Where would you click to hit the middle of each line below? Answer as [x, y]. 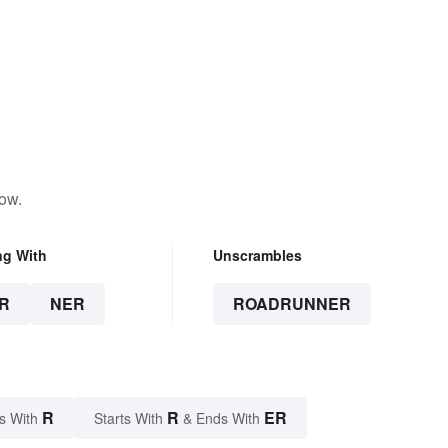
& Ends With [221, 418]
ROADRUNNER [291, 304]
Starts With [130, 418]
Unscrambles [257, 255]
